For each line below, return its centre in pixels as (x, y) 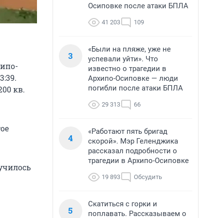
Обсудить (148, 177)
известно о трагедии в (127, 69)
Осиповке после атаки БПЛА (138, 6)
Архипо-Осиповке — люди (133, 78)
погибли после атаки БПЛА (136, 88)
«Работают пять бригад (128, 131)
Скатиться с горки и (123, 204)
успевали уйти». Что (123, 59)
